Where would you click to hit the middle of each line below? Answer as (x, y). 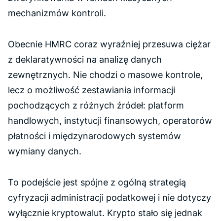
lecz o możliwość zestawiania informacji (92, 90)
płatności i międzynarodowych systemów (94, 136)
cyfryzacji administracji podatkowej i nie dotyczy (110, 198)
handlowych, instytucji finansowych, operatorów (110, 121)
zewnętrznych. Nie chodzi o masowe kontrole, (105, 75)
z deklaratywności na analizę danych (85, 59)
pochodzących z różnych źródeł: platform (96, 105)
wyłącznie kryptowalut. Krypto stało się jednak (105, 213)
